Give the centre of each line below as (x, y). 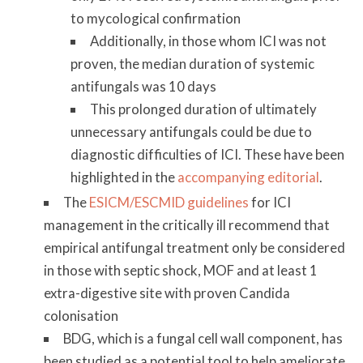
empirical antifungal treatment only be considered (194, 248)
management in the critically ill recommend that (186, 225)
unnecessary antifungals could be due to (192, 131)
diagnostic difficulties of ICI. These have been (208, 154)
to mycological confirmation (156, 18)
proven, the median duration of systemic (193, 63)
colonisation (81, 316)
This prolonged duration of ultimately (204, 109)
